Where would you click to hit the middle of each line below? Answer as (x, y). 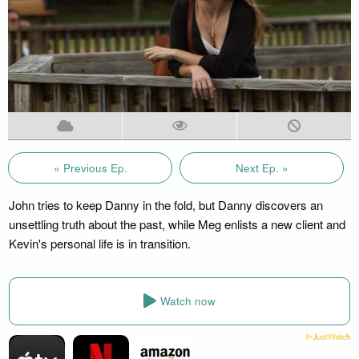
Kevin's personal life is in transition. (99, 243)
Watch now (188, 301)
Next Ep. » (262, 167)
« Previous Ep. (90, 167)
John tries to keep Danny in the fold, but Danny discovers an (165, 204)
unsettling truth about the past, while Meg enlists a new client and (177, 224)
